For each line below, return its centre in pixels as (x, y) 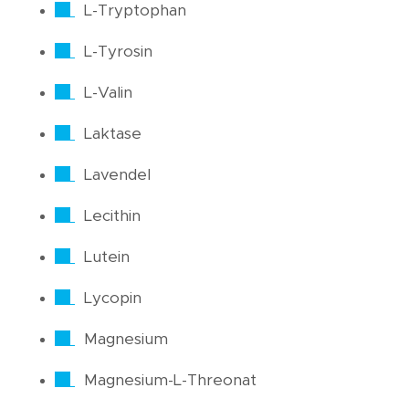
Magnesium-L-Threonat (170, 381)
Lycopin (113, 299)
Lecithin (112, 216)
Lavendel (117, 175)
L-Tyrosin (118, 52)
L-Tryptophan (135, 11)
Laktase (113, 134)
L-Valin (108, 93)
